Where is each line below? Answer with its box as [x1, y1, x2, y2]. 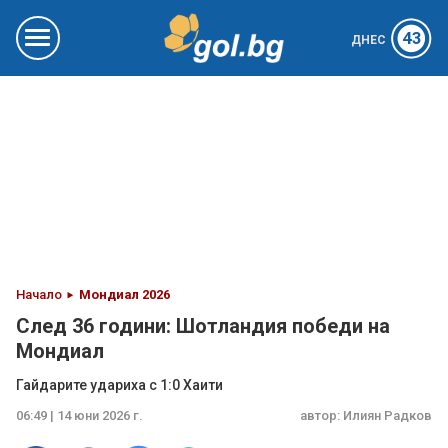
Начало [16, 287, 62, 302]
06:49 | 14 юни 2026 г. [16, 408, 143, 423]
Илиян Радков [343, 408, 432, 423]
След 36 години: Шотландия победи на [16, 314, 390, 338]
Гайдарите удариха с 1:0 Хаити [16, 377, 223, 393]
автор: [300, 408, 343, 423]
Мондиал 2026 [79, 287, 170, 302]
